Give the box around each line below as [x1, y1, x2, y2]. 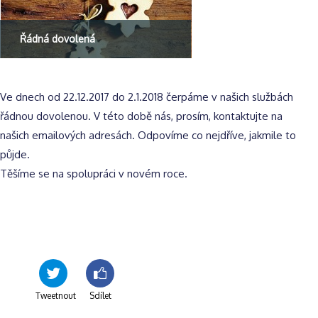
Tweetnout [35, 290, 76, 301]
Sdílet [89, 290, 111, 301]
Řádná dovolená [20, 33, 95, 45]
